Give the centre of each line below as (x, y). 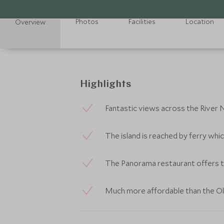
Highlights (105, 84)
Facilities (142, 21)
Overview (30, 22)
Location (200, 21)
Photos (87, 21)
